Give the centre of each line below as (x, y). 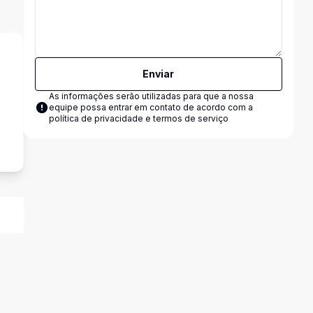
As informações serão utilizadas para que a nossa (151, 96)
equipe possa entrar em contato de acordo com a (151, 107)
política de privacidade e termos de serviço (138, 118)
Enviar (159, 74)
